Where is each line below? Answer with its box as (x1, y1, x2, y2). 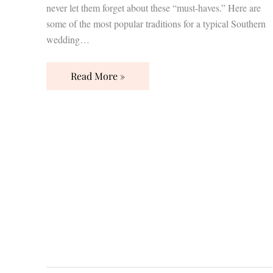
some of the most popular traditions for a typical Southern (46, 16, 266, 30)
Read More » (71, 69, 125, 82)
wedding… (46, 32, 90, 46)
